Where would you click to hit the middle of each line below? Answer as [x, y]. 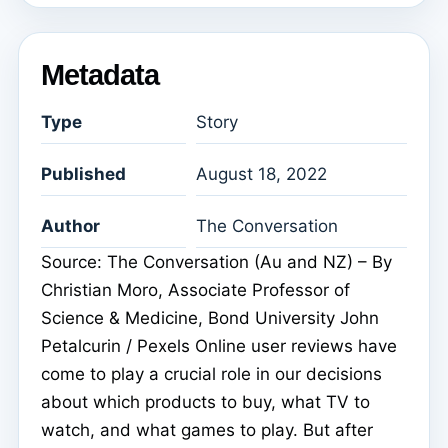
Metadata [100, 74]
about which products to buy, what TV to [205, 402]
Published [83, 174]
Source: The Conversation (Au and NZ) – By [216, 262]
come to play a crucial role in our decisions [211, 374]
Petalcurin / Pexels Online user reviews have [219, 346]
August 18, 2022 [261, 174]
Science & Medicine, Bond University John [210, 318]
